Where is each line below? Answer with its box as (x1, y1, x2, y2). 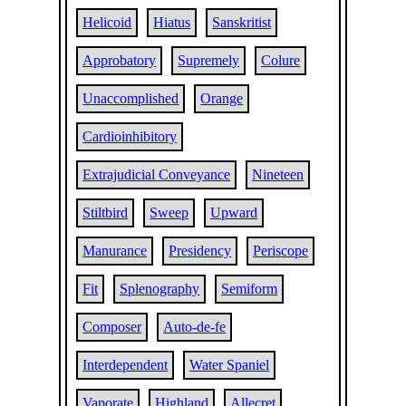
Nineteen (252, 167, 304, 182)
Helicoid (82, 14, 132, 30)
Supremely (178, 53, 240, 68)
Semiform (221, 281, 278, 296)
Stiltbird (82, 205, 129, 220)
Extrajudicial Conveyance (82, 167, 231, 182)
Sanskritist (212, 14, 272, 30)
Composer (82, 319, 142, 334)
